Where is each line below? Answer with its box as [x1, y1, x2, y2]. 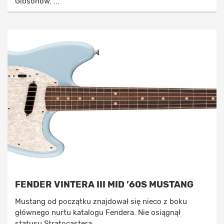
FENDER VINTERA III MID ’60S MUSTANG [15, 179, 193, 190]
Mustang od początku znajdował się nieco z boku [15, 197, 187, 206]
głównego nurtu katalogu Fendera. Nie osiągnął [15, 208, 180, 217]
